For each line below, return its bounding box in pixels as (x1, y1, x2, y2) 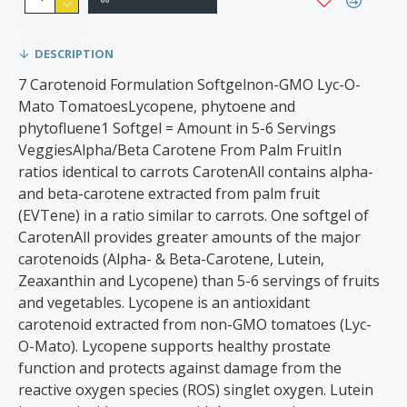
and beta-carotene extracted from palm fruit (18, 184, 320, 203)
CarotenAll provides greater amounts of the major (18, 227, 361, 247)
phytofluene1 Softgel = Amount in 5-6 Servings (18, 118, 336, 138)
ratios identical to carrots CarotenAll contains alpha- (18, 162, 373, 182)
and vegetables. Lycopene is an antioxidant (18, 293, 310, 313)
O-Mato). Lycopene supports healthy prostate (18, 336, 331, 356)
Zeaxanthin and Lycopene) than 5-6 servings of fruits (18, 271, 380, 291)
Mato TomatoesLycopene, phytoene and (18, 96, 295, 116)
